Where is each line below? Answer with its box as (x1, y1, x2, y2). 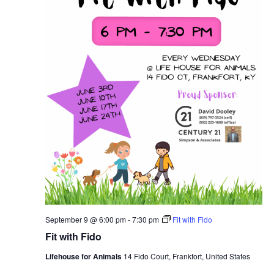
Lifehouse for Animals (45, 250, 124, 262)
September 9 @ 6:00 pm (45, 213, 126, 224)
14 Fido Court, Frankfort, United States (123, 250, 250, 261)
